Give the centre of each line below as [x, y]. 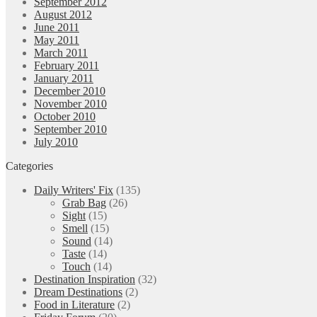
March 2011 [61, 52]
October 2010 [65, 116]
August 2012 [63, 14]
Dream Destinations [78, 292]
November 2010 [70, 103]
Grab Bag [84, 202]
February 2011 [67, 65]
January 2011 [64, 78]
